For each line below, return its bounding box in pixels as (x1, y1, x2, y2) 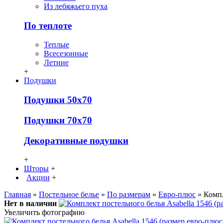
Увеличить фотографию (4, 208, 85, 217)
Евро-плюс (158, 190, 196, 199)
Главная (4, 190, 31, 199)
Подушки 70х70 (24, 114, 92, 125)
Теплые (44, 40, 69, 49)
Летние (44, 58, 69, 67)
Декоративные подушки (24, 135, 128, 146)
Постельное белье (39, 190, 99, 199)
